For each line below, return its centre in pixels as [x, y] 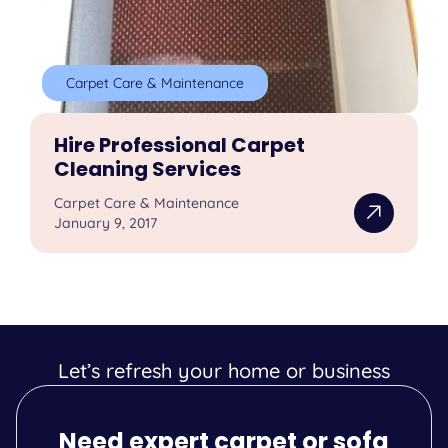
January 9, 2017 [106, 223]
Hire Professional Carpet [180, 145]
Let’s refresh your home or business [224, 371]
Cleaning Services [148, 169]
